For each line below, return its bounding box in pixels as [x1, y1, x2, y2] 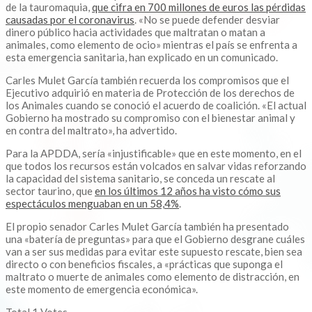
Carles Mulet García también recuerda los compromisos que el [6, 74, 289, 87]
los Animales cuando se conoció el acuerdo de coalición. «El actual [6, 99, 306, 112]
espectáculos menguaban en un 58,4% [6, 197, 179, 210]
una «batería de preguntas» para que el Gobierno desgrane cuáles [6, 233, 305, 246]
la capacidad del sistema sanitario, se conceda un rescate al [6, 172, 275, 185]
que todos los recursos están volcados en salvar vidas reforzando [6, 159, 306, 173]
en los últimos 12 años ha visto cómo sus [95, 185, 281, 198]
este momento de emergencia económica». [6, 283, 198, 296]
